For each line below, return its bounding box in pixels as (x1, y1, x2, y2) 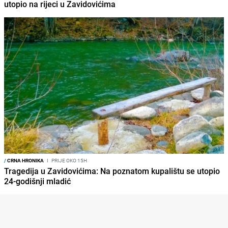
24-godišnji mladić (4, 175, 71, 187)
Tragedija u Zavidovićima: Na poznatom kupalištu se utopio (4, 165, 220, 177)
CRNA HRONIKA (6, 156, 44, 164)
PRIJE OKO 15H (50, 156, 87, 164)
